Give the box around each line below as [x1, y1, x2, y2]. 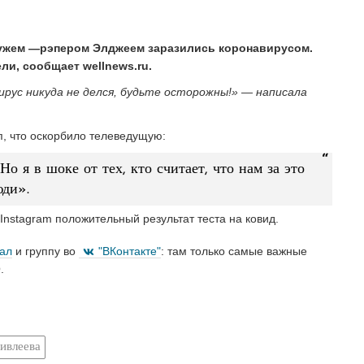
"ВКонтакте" [98, 244, 161, 258]
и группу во [12, 244, 79, 258]
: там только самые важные [161, 244, 307, 258]
